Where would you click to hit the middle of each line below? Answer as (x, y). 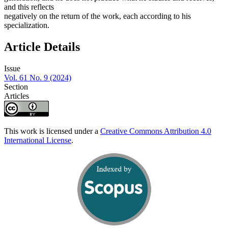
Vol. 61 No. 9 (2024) (38, 78)
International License (38, 140)
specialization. (27, 25)
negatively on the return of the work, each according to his (97, 16)
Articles (17, 96)
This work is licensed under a (52, 131)
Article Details (42, 47)
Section (16, 87)
